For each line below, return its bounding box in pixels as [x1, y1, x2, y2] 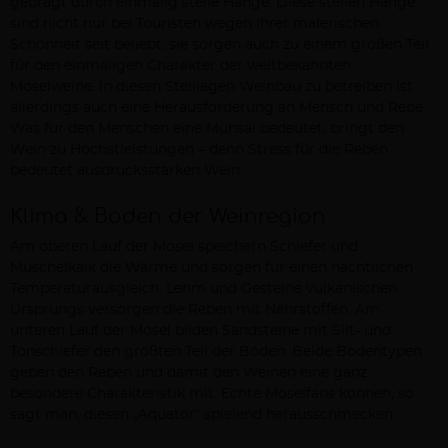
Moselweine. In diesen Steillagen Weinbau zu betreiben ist [10, 80, 413, 94]
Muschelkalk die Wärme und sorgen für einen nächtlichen [10, 261, 413, 275]
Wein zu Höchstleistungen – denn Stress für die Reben [10, 143, 388, 157]
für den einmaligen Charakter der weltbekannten [10, 59, 351, 73]
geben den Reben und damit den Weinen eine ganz [10, 366, 367, 380]
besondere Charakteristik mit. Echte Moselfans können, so [10, 387, 414, 401]
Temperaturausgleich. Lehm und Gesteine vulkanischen [10, 282, 397, 296]
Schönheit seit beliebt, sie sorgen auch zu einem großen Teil [10, 38, 429, 52]
